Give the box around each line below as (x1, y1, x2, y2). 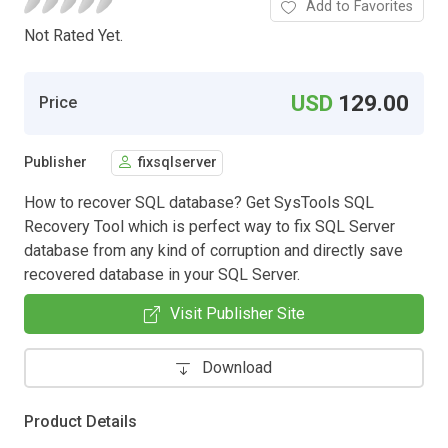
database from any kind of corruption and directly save (24, 240, 403, 260)
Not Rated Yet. (24, 25, 123, 45)
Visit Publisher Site (169, 303, 305, 323)
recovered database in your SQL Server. (24, 264, 300, 284)
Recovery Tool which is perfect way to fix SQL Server (24, 216, 395, 236)
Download (202, 357, 272, 377)
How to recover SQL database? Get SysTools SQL (24, 192, 374, 212)
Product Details (24, 411, 137, 431)
